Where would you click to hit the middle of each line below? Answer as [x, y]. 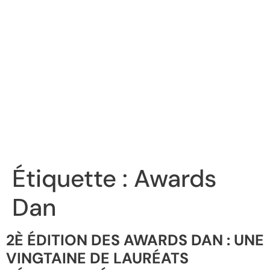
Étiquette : [73, 179]
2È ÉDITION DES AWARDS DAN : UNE [135, 240]
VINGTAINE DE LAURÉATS [97, 259]
